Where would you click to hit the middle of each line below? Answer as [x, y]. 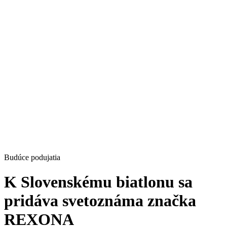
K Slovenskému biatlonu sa [98, 182]
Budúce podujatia [32, 157]
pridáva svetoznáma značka [100, 201]
